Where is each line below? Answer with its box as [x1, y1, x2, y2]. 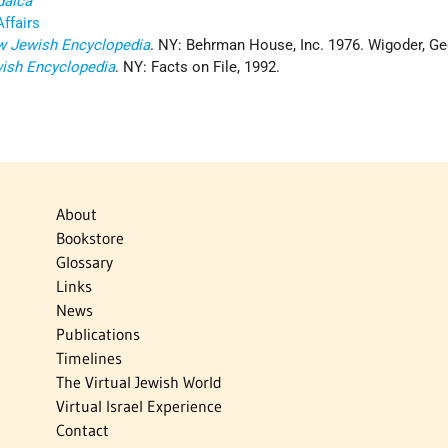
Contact [55, 420, 109, 441]
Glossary [55, 252, 113, 273]
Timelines [55, 348, 122, 369]
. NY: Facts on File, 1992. [115, 58, 281, 77]
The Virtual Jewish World [55, 372, 222, 393]
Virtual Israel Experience [55, 396, 222, 417]
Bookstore [55, 228, 124, 249]
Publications [55, 324, 140, 345]
